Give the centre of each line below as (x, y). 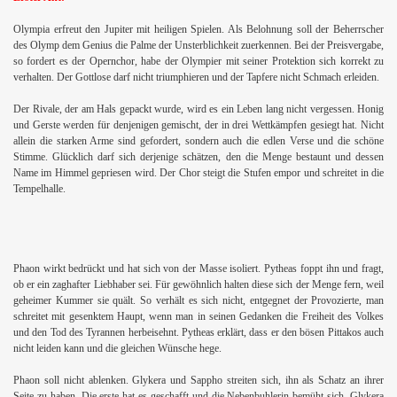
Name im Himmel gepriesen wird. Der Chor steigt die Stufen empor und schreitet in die (198, 172)
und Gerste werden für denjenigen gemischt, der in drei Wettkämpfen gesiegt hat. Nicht (198, 125)
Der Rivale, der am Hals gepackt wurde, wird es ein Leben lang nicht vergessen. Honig (198, 109)
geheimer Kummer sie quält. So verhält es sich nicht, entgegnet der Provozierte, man (198, 300)
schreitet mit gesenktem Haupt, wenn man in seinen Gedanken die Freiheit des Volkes (198, 316)
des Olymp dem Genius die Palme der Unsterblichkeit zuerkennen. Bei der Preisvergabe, (198, 45)
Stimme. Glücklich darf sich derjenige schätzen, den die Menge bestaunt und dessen (198, 156)
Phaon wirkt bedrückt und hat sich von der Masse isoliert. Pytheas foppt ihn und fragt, (198, 268)
